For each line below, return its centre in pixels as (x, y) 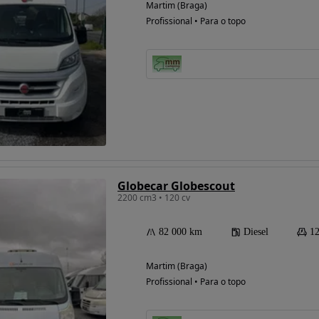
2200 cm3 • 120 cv (154, 197)
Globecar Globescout (176, 185)
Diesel (256, 231)
